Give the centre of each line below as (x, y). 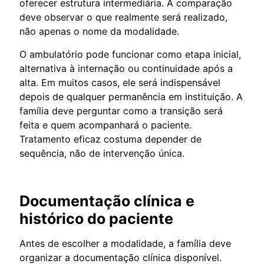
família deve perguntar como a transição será (121, 110)
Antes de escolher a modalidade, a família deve (125, 243)
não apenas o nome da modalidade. (99, 31)
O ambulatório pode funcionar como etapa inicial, (130, 54)
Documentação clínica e (107, 201)
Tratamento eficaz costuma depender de (110, 139)
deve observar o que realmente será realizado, (123, 17)
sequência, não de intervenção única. (102, 153)
